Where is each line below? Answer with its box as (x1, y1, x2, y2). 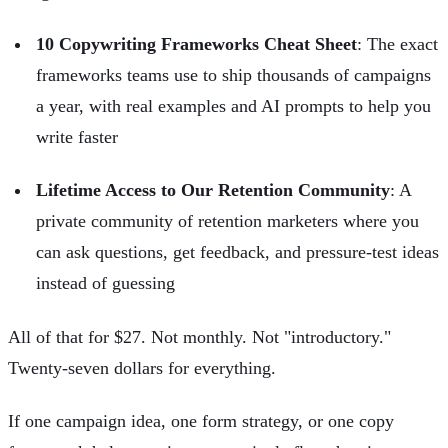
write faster (36, 126, 118, 147)
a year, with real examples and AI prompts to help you (36, 95, 431, 116)
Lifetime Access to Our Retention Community (36, 180, 390, 201)
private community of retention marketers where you (36, 211, 419, 232)
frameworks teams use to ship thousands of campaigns (36, 64, 431, 85)
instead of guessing (36, 273, 175, 294)
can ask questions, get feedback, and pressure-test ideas (36, 242, 439, 263)
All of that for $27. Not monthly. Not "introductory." (8, 326, 391, 347)
